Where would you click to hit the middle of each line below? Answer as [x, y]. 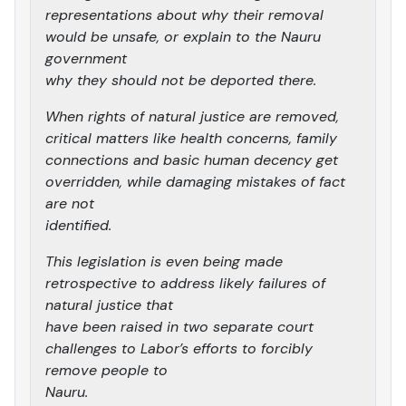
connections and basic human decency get [192, 159]
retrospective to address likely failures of [185, 283]
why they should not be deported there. [181, 80]
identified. [78, 225]
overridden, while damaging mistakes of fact [195, 181]
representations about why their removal [184, 14]
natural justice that [109, 304]
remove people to [106, 370]
